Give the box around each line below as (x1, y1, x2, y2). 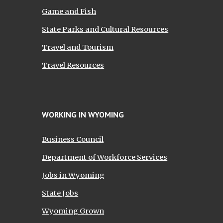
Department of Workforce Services (42, 153, 168, 162)
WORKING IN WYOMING (42, 110, 124, 119)
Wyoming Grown (42, 207, 105, 216)
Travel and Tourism (42, 43, 114, 52)
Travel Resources (42, 61, 105, 70)
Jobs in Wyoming (42, 171, 105, 180)
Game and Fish (42, 7, 97, 16)
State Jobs (42, 189, 79, 198)
